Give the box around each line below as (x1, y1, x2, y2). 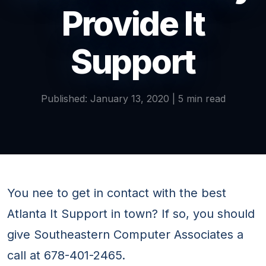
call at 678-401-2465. (7, 248, 125, 263)
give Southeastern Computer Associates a (7, 227, 243, 242)
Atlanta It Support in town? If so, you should (7, 207, 255, 221)
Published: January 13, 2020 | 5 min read (40, 93, 226, 105)
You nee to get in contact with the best (7, 186, 226, 201)
